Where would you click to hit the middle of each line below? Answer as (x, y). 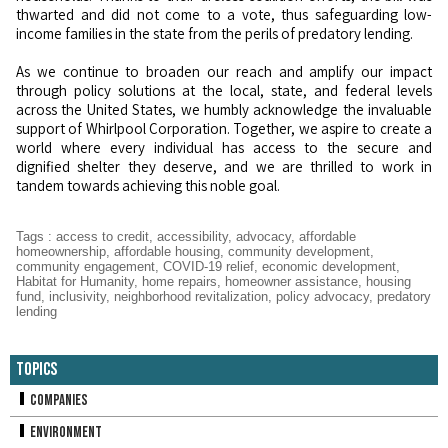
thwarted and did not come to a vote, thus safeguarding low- (224, 14)
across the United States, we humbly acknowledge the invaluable (224, 109)
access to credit (102, 236)
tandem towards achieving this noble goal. (148, 185)
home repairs (179, 281)
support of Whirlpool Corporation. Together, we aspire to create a (224, 128)
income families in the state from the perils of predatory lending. (214, 33)
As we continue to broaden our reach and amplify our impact (224, 71)
